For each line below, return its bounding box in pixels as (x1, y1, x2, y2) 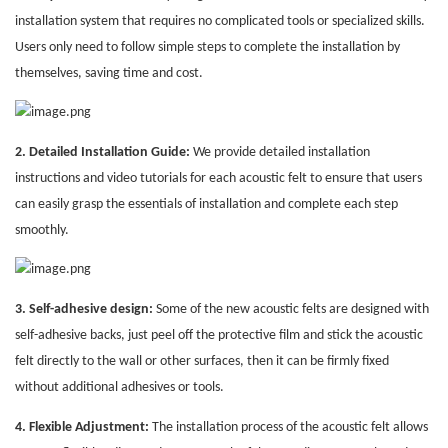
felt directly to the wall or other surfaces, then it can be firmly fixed (15, 354, 389, 370)
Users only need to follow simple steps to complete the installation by (15, 40, 400, 56)
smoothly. (15, 223, 69, 239)
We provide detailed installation (193, 145, 370, 161)
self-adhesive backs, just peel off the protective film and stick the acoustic (15, 328, 423, 344)
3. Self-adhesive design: (15, 302, 153, 318)
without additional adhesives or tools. (15, 380, 224, 396)
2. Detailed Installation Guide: (15, 145, 193, 161)
